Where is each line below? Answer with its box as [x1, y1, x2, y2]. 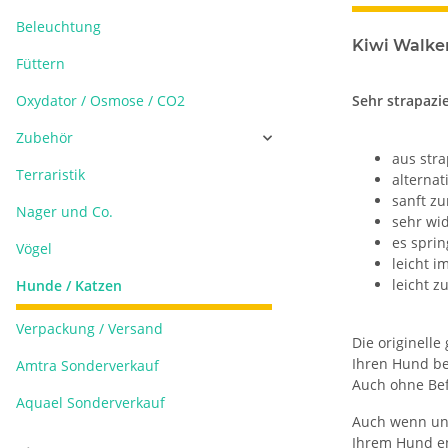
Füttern [16, 54, 65, 73]
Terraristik [16, 165, 85, 184]
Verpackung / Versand [16, 319, 163, 338]
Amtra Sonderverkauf [16, 356, 159, 375]
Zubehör [16, 128, 73, 147]
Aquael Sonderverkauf [16, 393, 165, 412]
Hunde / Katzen [16, 276, 122, 295]
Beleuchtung [16, 17, 101, 36]
